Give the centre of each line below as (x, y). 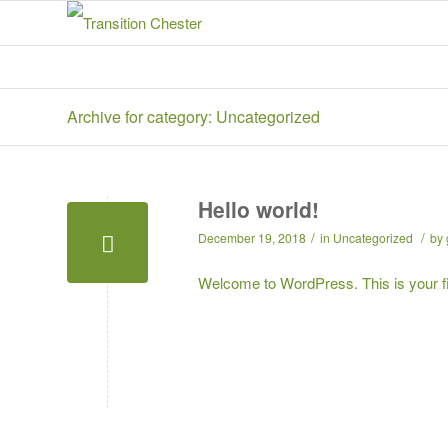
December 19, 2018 (252, 237)
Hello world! (258, 209)
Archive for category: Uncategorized (193, 116)
